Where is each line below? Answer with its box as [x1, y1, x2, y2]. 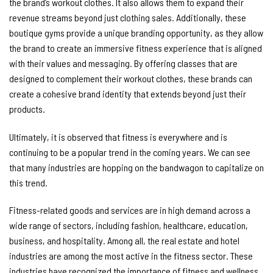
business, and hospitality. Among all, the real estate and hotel [9, 235, 239, 247]
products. [9, 102, 45, 115]
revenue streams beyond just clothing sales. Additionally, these [9, 11, 246, 23]
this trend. [9, 176, 49, 188]
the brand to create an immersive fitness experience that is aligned [9, 41, 262, 54]
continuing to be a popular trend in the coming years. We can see [9, 146, 250, 158]
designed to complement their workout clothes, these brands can [9, 72, 252, 84]
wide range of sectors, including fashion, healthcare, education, [9, 219, 248, 232]
